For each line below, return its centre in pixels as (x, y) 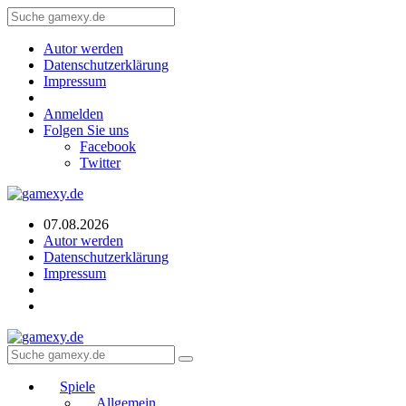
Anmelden (73, 114)
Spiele (77, 387)
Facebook (108, 146)
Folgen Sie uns (86, 130)
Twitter (100, 163)
